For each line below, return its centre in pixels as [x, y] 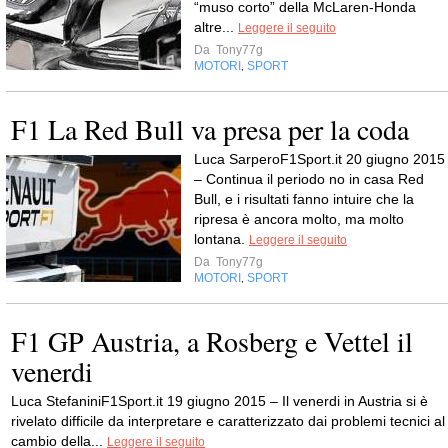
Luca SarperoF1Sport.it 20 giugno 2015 [319, 159]
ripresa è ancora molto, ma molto [299, 219]
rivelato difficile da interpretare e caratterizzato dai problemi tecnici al [228, 421]
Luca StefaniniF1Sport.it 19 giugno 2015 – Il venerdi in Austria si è [219, 401]
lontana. [221, 239]
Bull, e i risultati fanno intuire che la [304, 199]
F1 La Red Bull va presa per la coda [210, 129]
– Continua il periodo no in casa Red [309, 179]
